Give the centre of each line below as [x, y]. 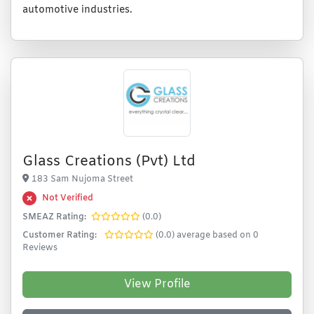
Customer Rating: [60, 235]
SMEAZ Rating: [54, 217]
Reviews [40, 248]
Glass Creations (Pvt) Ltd [109, 162]
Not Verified [68, 198]
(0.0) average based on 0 [207, 235]
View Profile [157, 284]
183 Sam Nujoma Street [82, 179]
